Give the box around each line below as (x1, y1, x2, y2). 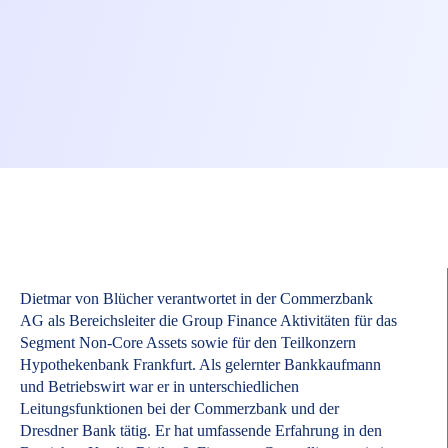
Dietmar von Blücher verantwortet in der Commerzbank (20, 290, 373, 308)
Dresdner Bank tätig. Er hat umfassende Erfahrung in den (20, 422, 382, 440)
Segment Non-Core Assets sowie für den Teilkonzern (20, 334, 356, 352)
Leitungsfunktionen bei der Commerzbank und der (20, 400, 339, 418)
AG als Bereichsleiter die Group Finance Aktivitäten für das (20, 312, 397, 330)
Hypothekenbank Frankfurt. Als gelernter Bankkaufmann (20, 356, 381, 374)
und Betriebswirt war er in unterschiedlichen (20, 378, 299, 396)
